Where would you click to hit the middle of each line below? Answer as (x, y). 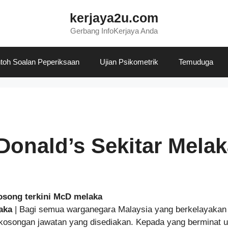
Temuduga (196, 62)
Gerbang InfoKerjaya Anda (114, 31)
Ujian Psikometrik (129, 62)
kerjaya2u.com (114, 18)
